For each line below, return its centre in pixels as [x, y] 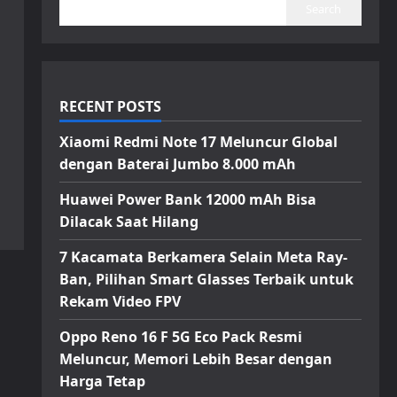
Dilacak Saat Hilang [128, 222]
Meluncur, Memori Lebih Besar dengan [195, 359]
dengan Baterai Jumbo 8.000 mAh [177, 164]
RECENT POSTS [110, 106]
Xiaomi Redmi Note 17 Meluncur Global [198, 142]
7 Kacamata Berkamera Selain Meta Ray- [203, 257]
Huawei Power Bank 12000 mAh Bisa [187, 199]
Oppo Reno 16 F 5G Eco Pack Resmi [180, 337]
